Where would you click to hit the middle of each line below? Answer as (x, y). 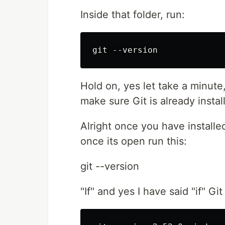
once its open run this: (134, 141)
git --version (110, 166)
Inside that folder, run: (133, 15)
